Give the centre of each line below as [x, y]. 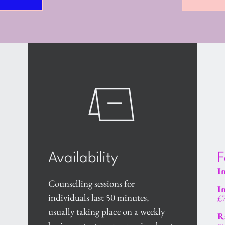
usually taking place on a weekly [107, 212]
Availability [83, 158]
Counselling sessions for [92, 184]
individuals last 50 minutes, [99, 198]
